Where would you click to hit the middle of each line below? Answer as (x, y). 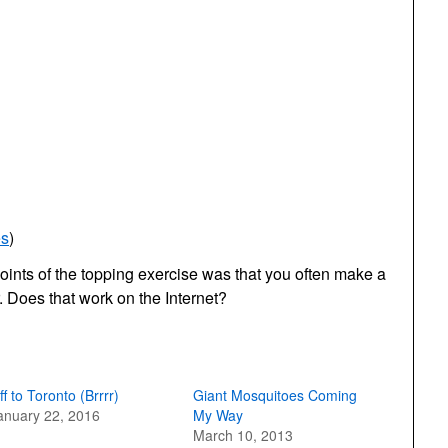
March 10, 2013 (242, 435)
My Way (217, 415)
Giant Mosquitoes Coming (274, 395)
